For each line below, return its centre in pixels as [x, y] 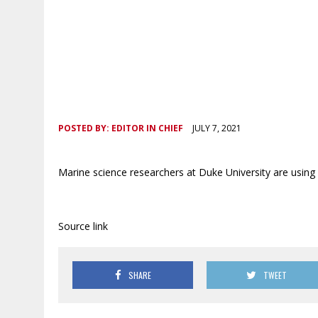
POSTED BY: [85, 128]
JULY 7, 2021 [217, 128]
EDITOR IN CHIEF [147, 128]
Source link [83, 226]
